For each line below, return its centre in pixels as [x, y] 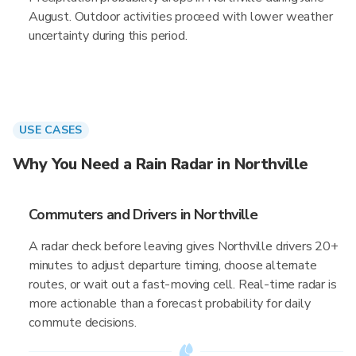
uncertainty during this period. [108, 36]
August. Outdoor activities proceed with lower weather [181, 17]
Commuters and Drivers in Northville [143, 215]
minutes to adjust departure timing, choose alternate [173, 265]
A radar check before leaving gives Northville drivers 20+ [184, 246]
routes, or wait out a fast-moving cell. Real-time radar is [183, 284]
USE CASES [51, 130]
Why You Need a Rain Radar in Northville [161, 164]
